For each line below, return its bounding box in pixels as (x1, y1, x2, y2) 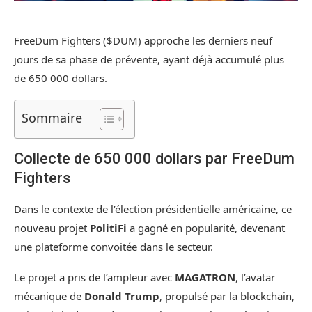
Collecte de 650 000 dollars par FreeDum (14, 149, 295, 167)
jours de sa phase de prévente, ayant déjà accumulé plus (14, 52, 284, 66)
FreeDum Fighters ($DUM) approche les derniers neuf (14, 33, 272, 47)
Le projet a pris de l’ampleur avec (14, 270, 175, 284)
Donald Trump (84, 288, 159, 303)
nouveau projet (14, 220, 90, 235)
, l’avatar (235, 270, 275, 284)
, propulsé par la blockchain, (159, 288, 295, 303)
